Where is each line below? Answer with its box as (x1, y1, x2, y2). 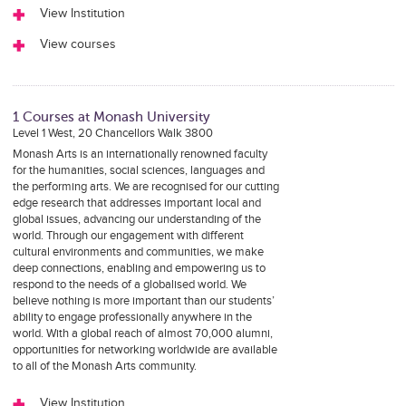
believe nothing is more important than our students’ (12, 294, 275, 308)
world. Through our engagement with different (12, 228, 244, 243)
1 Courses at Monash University (12, 110, 210, 124)
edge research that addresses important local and (12, 196, 261, 210)
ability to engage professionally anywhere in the (12, 310, 252, 324)
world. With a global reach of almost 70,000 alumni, (12, 326, 273, 341)
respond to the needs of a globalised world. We (12, 277, 246, 292)
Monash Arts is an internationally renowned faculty (12, 147, 267, 161)
